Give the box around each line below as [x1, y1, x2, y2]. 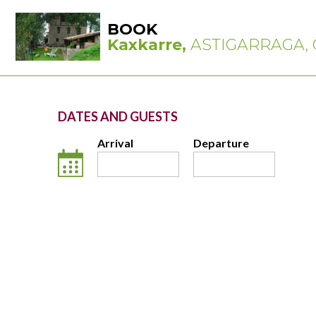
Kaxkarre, [107, 35, 190, 55]
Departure [193, 135, 250, 150]
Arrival [97, 135, 134, 150]
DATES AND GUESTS [58, 108, 178, 124]
